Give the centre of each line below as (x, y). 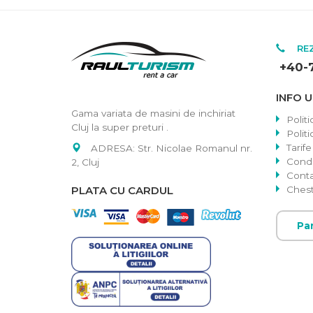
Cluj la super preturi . (120, 128)
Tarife (299, 148)
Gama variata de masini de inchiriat (153, 114)
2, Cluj (85, 162)
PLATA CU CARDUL (122, 191)
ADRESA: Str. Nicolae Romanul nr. (172, 148)
